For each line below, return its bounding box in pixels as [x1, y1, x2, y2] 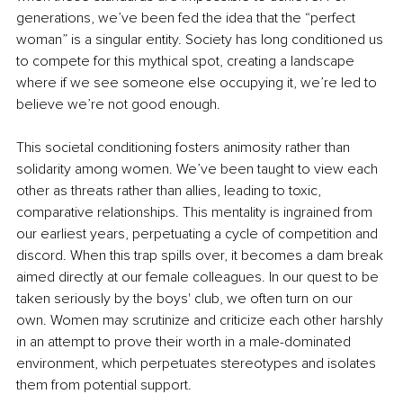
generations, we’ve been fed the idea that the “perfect [16, 8, 359, 27]
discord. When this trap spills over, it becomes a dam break [16, 246, 387, 264]
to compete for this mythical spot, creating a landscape [16, 51, 358, 70]
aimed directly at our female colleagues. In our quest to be [16, 267, 382, 286]
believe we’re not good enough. [16, 94, 220, 113]
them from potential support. [16, 375, 192, 394]
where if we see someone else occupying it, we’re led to [16, 73, 381, 92]
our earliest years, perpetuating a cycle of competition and [16, 224, 381, 243]
